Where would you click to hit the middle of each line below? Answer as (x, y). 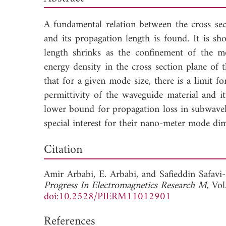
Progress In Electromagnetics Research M (125, 186)
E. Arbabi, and (129, 175)
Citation (63, 150)
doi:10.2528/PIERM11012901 (107, 197)
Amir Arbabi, (71, 175)
